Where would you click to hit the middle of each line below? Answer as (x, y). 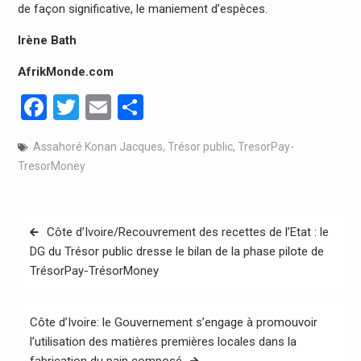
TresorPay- (266, 147)
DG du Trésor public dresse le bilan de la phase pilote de (176, 251)
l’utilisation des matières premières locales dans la (163, 341)
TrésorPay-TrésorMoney (94, 270)
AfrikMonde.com (65, 72)
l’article (45, 274)
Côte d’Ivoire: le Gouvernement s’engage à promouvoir (173, 322)
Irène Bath (47, 41)
